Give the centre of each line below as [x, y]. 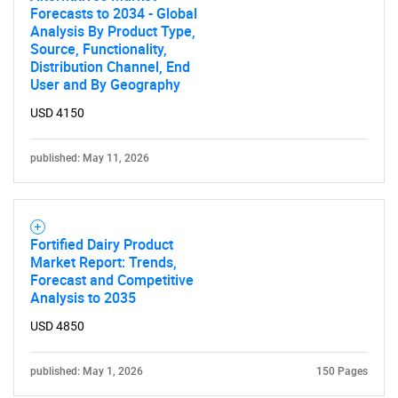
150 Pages [342, 371]
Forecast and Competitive [112, 280]
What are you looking [199, 119]
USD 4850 [57, 326]
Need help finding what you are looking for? [199, 343]
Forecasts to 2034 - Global [114, 13]
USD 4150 [57, 113]
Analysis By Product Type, [113, 31]
